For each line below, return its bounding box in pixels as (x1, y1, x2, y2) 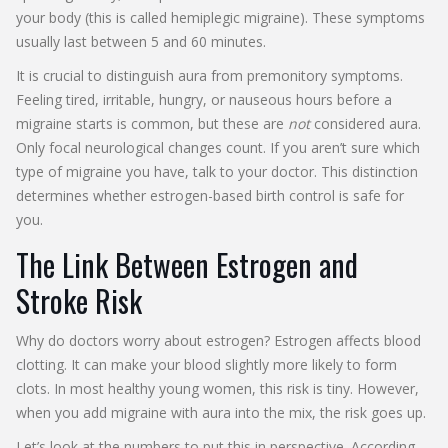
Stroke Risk (16, 277, 142, 323)
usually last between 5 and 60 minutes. (16, 31, 266, 51)
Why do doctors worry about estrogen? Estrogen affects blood (16, 330, 421, 350)
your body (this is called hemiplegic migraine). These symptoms (16, 7, 425, 27)
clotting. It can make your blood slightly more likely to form (16, 354, 397, 374)
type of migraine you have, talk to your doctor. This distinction (16, 161, 418, 181)
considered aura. (310, 113, 421, 133)
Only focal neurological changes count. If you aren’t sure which (16, 137, 420, 157)
